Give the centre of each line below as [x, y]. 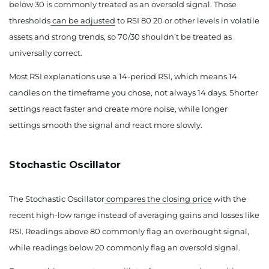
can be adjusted [83, 21]
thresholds [30, 21]
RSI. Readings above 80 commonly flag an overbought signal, [129, 231]
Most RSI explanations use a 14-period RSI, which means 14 [123, 77]
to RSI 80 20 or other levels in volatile [187, 21]
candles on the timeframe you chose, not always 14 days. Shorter [134, 93]
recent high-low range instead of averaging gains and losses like [134, 215]
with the [229, 199]
